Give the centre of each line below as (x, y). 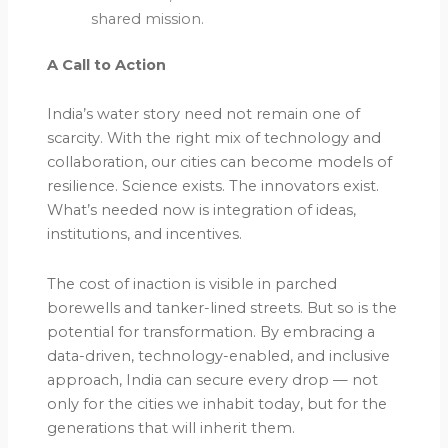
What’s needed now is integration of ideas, (202, 210)
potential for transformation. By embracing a (211, 331)
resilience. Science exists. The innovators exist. (213, 186)
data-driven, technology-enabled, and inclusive (219, 355)
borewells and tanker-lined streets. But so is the (222, 307)
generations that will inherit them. (171, 427)
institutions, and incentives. (145, 234)
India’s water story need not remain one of (204, 114)
